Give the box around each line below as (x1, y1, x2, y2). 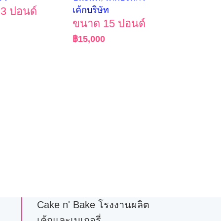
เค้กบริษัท (73, 4, 110, 15)
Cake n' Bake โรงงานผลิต (37, 199, 149, 210)
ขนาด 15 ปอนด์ (73, 17, 146, 30)
